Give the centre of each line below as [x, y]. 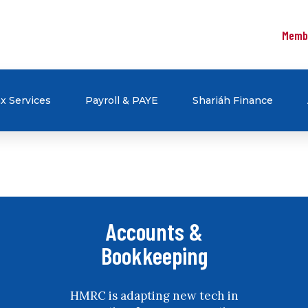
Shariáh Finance [233, 100]
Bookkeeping [154, 255]
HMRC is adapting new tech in [154, 296]
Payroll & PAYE [122, 100]
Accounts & [154, 231]
